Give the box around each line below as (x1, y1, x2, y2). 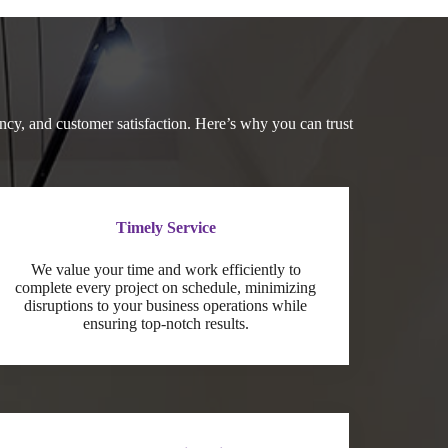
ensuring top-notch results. (82, 314, 249, 332)
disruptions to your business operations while (24, 296, 308, 314)
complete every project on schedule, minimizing (15, 278, 317, 296)
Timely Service (115, 218, 216, 236)
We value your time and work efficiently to (30, 260, 301, 278)
